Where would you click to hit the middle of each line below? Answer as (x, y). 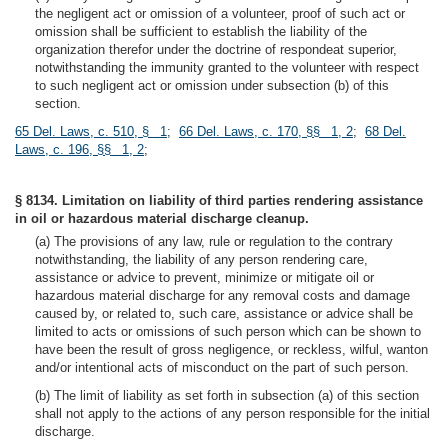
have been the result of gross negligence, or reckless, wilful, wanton (231, 349)
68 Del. (385, 131)
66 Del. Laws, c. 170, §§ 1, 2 (266, 131)
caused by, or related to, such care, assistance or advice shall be (224, 313)
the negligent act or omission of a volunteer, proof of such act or (220, 13)
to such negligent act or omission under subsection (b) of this (212, 85)
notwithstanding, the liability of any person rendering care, (201, 259)
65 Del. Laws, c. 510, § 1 (91, 131)
